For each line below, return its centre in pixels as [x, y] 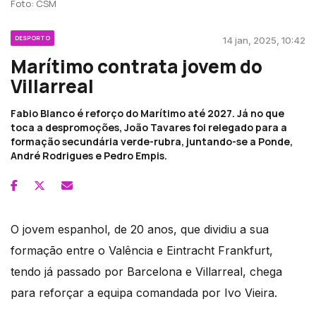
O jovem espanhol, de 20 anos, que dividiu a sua [140, 229]
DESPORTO [32, 37]
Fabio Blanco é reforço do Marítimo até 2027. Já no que [147, 113]
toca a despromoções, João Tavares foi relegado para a [149, 127]
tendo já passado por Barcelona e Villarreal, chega [146, 271]
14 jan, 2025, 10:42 [264, 40]
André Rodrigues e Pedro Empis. [89, 155]
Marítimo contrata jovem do [136, 66]
